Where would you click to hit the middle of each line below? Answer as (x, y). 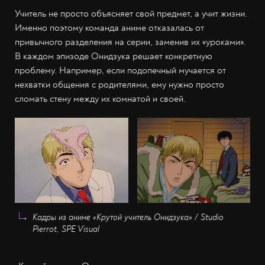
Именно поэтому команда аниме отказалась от (109, 28)
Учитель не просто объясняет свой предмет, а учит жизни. (131, 14)
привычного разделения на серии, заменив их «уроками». (130, 42)
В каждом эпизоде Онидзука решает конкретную (114, 56)
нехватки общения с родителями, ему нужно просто (119, 85)
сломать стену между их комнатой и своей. (100, 99)
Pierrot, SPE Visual (66, 229)
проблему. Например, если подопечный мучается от (120, 71)
